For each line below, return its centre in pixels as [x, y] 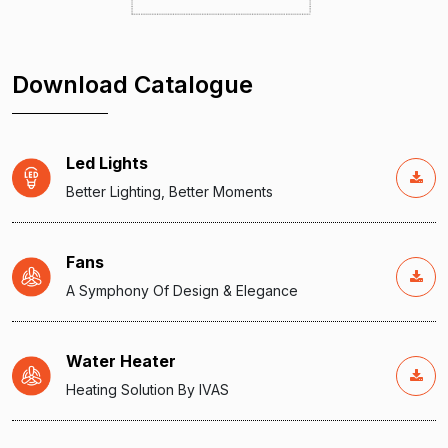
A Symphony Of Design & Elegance [182, 291]
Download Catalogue [132, 85]
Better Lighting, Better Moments [170, 192]
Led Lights [107, 163]
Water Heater [121, 361]
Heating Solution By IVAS [148, 390]
